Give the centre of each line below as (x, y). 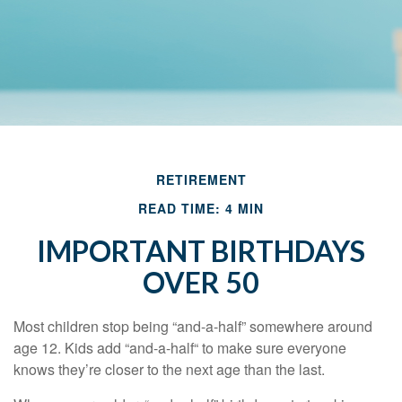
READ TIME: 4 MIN (201, 208)
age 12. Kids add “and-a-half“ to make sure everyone (180, 348)
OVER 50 (201, 282)
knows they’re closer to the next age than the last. (169, 369)
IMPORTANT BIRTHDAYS (201, 251)
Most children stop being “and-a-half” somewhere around (193, 326)
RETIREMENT (201, 179)
